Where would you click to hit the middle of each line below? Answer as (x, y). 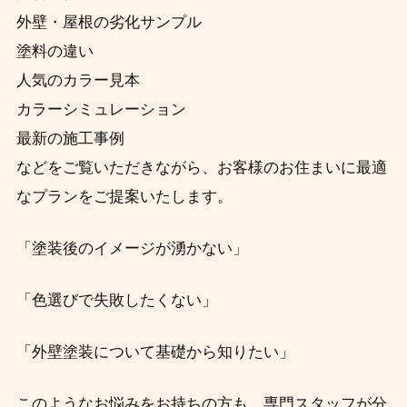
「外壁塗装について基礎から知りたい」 (155, 352)
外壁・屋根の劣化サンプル (109, 22)
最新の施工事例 (70, 138)
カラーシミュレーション (101, 109)
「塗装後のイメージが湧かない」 (132, 248)
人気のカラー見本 (78, 80)
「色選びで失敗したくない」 (116, 300)
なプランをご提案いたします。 (124, 196)
